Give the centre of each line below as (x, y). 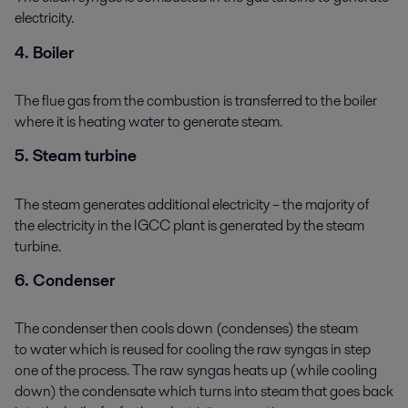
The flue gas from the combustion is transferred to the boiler (196, 100)
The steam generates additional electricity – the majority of (192, 204)
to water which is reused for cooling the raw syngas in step (193, 350)
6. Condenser (65, 281)
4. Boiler (44, 52)
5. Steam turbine (76, 156)
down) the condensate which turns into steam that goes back (204, 392)
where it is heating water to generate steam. (148, 121)
